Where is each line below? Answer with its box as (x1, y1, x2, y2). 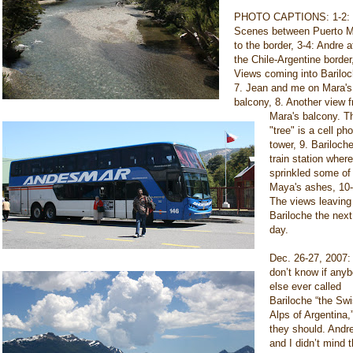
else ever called (269, 281, 341, 292)
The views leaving (269, 195, 351, 207)
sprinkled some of (269, 167, 351, 179)
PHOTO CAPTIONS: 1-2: (234, 11, 350, 23)
